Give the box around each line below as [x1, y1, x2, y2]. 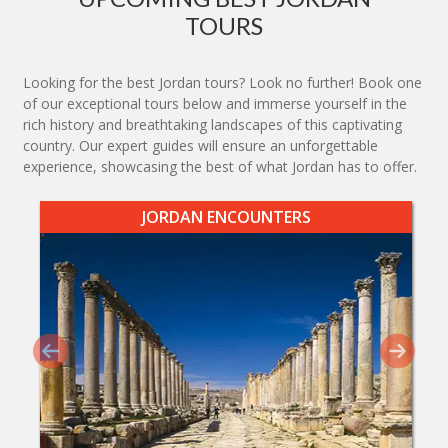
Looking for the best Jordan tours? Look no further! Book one [23, 73, 422, 93]
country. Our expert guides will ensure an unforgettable [23, 136, 378, 156]
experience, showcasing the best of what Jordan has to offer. [23, 157, 417, 177]
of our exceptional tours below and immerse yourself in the [23, 94, 407, 114]
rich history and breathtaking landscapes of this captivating [23, 115, 402, 135]
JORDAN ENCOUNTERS [141, 206, 311, 229]
